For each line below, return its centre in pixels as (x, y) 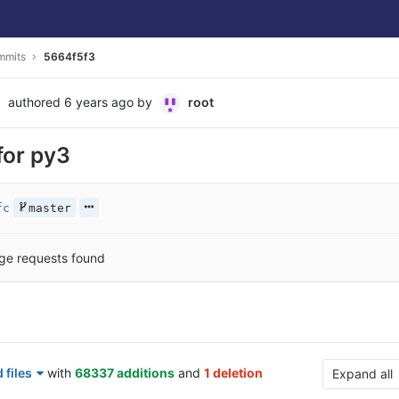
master (50, 208)
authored (34, 102)
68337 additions (125, 373)
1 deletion (233, 373)
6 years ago (99, 102)
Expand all (362, 374)
